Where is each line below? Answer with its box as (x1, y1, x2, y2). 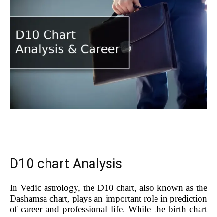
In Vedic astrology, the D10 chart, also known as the (10, 182, 207, 193)
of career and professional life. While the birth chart (10, 203, 207, 214)
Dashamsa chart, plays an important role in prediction (10, 193, 207, 203)
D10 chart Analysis (10, 155, 122, 171)
